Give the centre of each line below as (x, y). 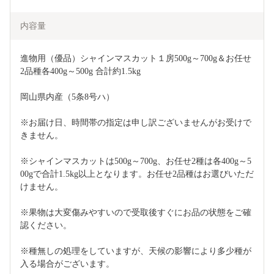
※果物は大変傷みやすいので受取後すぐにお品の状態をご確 (136, 213)
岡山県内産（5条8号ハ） (67, 97)
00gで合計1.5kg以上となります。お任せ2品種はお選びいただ (137, 174)
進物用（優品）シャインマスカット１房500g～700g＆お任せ (136, 59)
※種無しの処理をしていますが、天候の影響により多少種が (136, 251)
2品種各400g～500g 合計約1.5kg (80, 72)
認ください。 (46, 226)
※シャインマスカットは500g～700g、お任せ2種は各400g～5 (136, 161)
